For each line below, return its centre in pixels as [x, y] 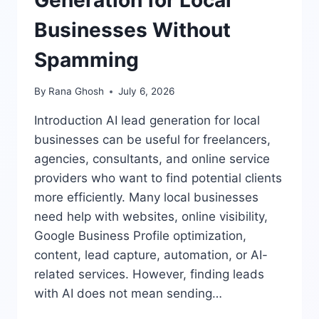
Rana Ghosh [77, 91]
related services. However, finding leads [149, 274]
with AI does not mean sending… [128, 294]
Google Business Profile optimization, [140, 236]
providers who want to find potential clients [158, 178]
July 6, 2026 [147, 91]
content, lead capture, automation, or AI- [151, 255]
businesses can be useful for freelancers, [152, 140]
